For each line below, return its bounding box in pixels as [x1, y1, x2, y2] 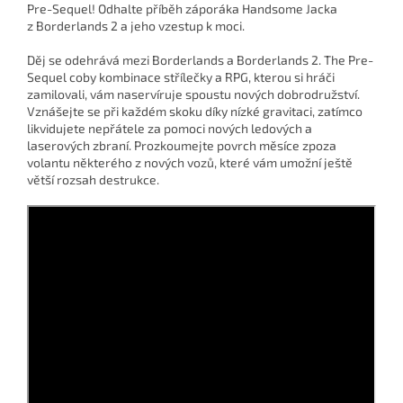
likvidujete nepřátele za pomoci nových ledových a [27, 121, 312, 137]
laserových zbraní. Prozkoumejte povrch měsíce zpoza [27, 138, 336, 154]
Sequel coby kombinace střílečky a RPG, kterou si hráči [27, 69, 335, 85]
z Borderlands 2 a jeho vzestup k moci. [27, 18, 245, 34]
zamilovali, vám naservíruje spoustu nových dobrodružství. [27, 86, 360, 103]
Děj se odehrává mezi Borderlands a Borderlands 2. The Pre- [27, 52, 373, 68]
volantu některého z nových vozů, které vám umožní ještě [27, 155, 353, 171]
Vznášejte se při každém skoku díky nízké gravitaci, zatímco [27, 103, 363, 120]
